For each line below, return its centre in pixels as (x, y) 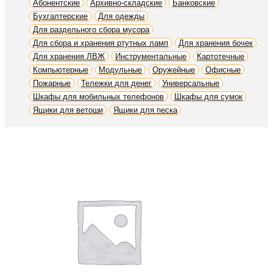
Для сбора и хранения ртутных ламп (101, 43)
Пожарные (52, 83)
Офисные (223, 69)
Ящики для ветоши (68, 110)
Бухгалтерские (60, 16)
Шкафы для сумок (208, 96)
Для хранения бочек (216, 43)
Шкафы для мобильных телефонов (98, 96)
